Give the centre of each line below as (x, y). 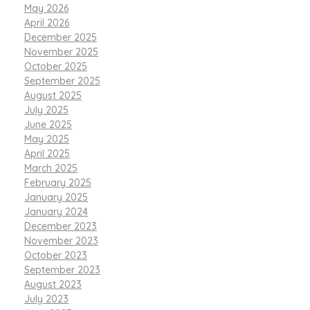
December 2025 (61, 37)
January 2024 (56, 211)
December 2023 (61, 226)
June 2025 (48, 124)
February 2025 (58, 182)
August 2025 (53, 95)
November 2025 (61, 52)
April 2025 (47, 153)
